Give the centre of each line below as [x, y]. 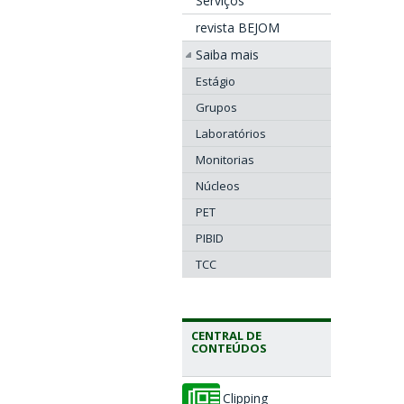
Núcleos [218, 186]
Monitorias [225, 160]
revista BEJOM [238, 28]
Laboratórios [231, 133]
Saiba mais [227, 55]
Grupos [216, 107]
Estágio [216, 81]
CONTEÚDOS [229, 348]
